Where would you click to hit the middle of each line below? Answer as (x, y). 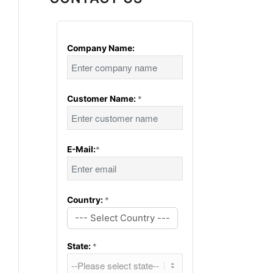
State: (80, 246)
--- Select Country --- (123, 218)
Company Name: (101, 48)
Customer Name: (103, 99)
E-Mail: (82, 149)
